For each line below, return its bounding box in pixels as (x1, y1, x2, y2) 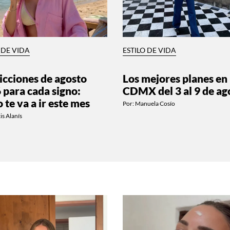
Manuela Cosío (135, 99, 175, 107)
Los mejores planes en (123, 71, 227, 85)
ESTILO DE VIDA (123, 46, 176, 54)
